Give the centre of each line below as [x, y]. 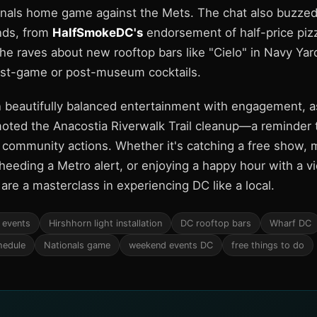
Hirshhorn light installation [105, 223]
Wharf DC [290, 223]
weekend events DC [171, 245]
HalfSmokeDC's [98, 33]
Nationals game [77, 245]
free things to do [268, 245]
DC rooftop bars [216, 223]
